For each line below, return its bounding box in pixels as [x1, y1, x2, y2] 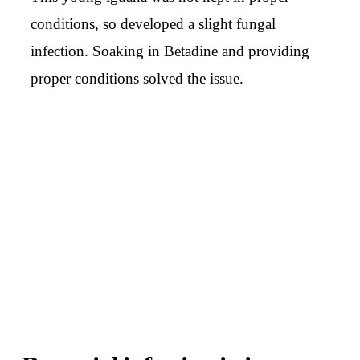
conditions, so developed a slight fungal [31, 15, 276, 33]
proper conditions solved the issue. [31, 70, 244, 88]
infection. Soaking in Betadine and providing [31, 43, 310, 60]
